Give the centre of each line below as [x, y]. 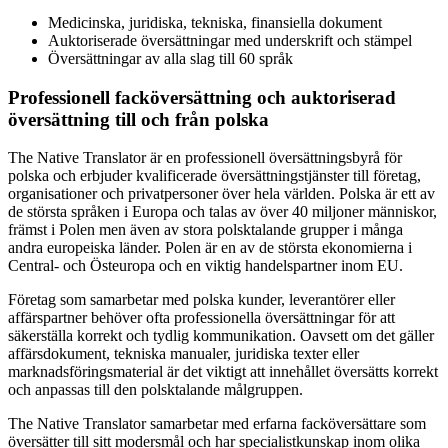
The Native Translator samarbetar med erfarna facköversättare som [217, 424]
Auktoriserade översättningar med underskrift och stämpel [230, 40]
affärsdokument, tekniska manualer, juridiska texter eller [183, 354]
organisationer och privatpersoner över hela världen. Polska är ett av [221, 194]
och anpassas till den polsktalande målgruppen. [155, 390]
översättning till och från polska [138, 119]
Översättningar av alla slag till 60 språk [170, 58]
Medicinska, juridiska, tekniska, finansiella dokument [215, 22]
